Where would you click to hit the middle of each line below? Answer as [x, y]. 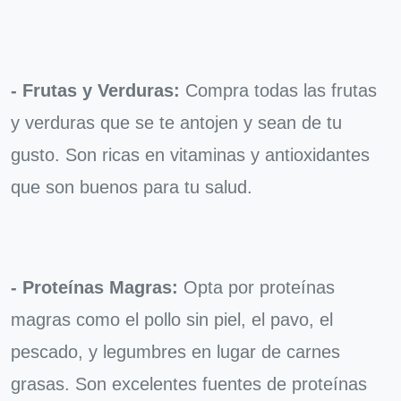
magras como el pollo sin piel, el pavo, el [172, 319]
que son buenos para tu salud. [132, 187]
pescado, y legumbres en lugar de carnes [175, 351]
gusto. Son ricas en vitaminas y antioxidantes [190, 154]
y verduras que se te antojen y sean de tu [176, 122]
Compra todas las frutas [278, 90]
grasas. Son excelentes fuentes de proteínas [189, 384]
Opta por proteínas [256, 287]
